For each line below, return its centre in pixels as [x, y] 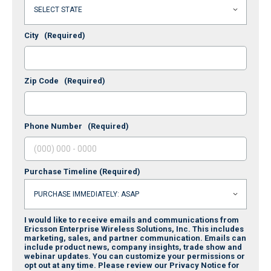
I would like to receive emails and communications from [132, 220]
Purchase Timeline [62, 171]
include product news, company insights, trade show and [133, 247]
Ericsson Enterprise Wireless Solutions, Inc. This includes [134, 229]
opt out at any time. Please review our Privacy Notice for [132, 265]
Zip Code [44, 80]
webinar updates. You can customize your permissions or [135, 256]
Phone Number [56, 126]
